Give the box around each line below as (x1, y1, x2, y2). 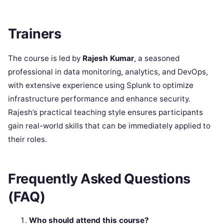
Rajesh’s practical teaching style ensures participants (8, 107, 203, 117)
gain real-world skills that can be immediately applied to (8, 120, 210, 130)
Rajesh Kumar (82, 53, 134, 63)
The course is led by (8, 53, 82, 63)
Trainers (8, 25, 61, 42)
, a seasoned (134, 53, 179, 63)
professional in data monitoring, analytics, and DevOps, (8, 66, 208, 76)
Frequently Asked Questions (8, 170, 190, 187)
